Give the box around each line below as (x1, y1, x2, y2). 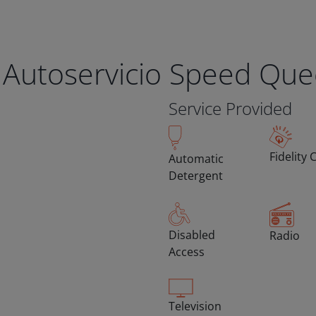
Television (169, 298, 221, 315)
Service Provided (169, 97, 292, 120)
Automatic (169, 151, 224, 166)
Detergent (169, 168, 223, 183)
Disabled (169, 227, 215, 243)
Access (169, 244, 205, 260)
